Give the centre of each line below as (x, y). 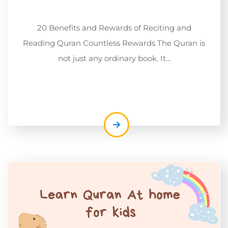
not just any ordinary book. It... (114, 58)
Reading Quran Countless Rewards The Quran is (114, 43)
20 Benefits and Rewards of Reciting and (114, 27)
